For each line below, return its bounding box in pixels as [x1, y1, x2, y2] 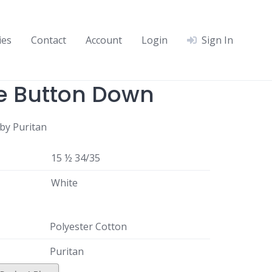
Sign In [202, 33, 233, 47]
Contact [31, 33, 66, 47]
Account [86, 33, 122, 47]
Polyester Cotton [49, 220, 127, 233]
